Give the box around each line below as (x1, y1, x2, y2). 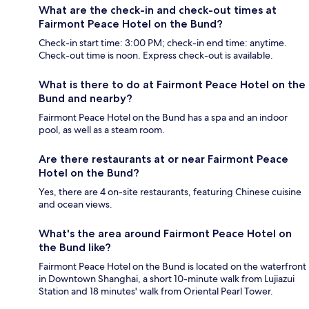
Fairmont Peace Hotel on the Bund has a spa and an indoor (39, 110, 288, 123)
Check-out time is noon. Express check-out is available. (39, 48, 273, 61)
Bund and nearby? (39, 91, 132, 105)
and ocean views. (39, 197, 112, 210)
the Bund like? (39, 240, 111, 254)
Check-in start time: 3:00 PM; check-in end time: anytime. (39, 36, 287, 49)
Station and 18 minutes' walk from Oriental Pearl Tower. (39, 284, 273, 297)
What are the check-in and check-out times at (39, 3, 277, 17)
